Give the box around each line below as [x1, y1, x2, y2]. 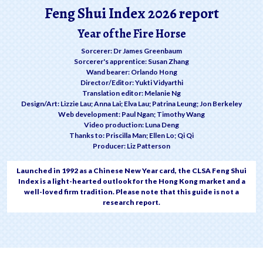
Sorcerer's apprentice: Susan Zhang [74, 57, 189, 66]
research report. [103, 198, 160, 207]
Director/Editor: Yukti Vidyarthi [80, 78, 183, 87]
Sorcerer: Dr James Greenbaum [81, 46, 182, 56]
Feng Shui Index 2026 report [44, 3, 219, 24]
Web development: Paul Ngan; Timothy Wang [58, 110, 205, 119]
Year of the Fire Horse [77, 26, 186, 42]
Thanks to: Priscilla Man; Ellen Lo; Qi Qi [69, 131, 194, 140]
